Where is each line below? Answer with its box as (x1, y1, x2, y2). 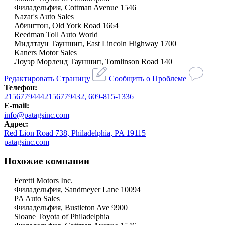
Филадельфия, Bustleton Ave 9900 (14, 203, 128, 212)
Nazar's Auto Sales (14, 12, 74, 21)
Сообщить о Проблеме (109, 74, 186, 83)
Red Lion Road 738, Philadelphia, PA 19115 (4, 128, 146, 137)
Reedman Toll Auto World (14, 30, 98, 39)
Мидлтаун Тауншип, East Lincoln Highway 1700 (14, 39, 176, 48)
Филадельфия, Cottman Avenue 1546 (14, 3, 136, 12)
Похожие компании (4, 156, 89, 167)
